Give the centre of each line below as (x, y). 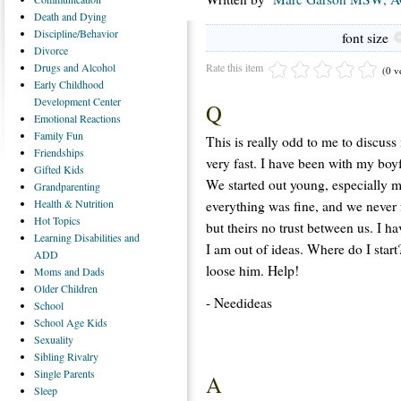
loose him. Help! (252, 270)
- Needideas (239, 302)
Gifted (49, 169)
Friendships (59, 152)
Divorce (51, 50)
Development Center (77, 101)
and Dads (85, 271)
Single (49, 373)
